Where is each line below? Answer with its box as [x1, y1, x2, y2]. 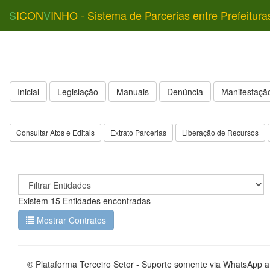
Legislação [57, 86, 98, 98]
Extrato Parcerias [110, 127, 166, 137]
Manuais [116, 86, 149, 98]
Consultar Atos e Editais [16, 127, 95, 137]
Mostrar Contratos [34, 214, 106, 226]
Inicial [17, 86, 39, 98]
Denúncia [167, 86, 203, 98]
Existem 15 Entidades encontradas [18, 195, 151, 207]
